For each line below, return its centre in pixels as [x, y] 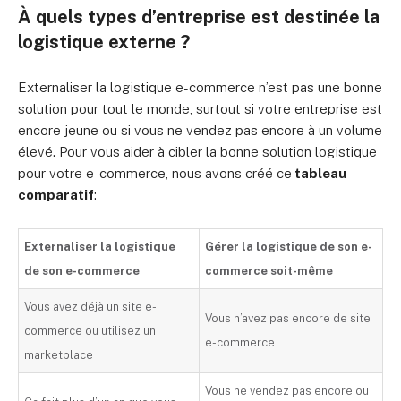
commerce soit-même [269, 271]
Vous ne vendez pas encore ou [287, 391]
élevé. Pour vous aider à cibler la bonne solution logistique [197, 152]
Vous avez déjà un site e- [91, 307]
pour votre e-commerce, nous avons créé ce [155, 174]
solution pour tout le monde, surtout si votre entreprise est [200, 109]
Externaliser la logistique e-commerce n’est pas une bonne [200, 88]
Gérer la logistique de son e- [289, 247]
